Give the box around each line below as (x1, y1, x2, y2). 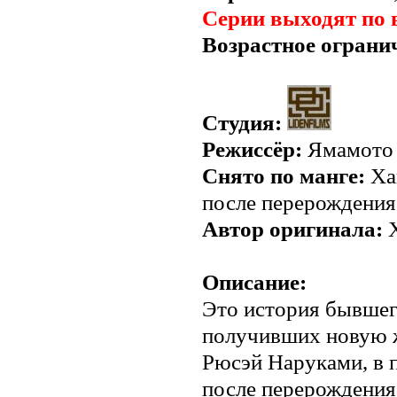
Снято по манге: (202, 163, 365, 189)
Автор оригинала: (202, 216, 383, 242)
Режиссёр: (202, 136, 302, 162)
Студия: (202, 110, 282, 136)
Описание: (202, 269, 307, 295)
